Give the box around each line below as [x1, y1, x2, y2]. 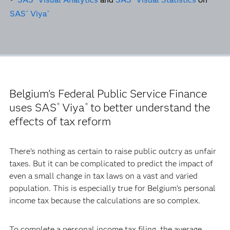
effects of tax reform [9, 114, 113, 128]
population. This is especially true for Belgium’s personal [9, 183, 216, 193]
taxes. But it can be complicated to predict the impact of [9, 159, 213, 168]
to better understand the [87, 101, 210, 114]
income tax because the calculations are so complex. [9, 196, 200, 205]
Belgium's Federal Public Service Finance [9, 87, 207, 101]
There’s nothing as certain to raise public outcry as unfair [9, 146, 216, 156]
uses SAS [9, 101, 56, 114]
